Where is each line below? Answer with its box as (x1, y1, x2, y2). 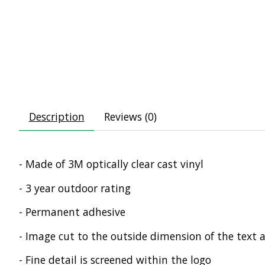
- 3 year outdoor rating (19, 180, 131, 195)
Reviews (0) (104, 109, 157, 124)
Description (28, 109, 85, 124)
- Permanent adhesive (19, 205, 125, 219)
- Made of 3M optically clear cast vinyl (19, 157, 203, 172)
